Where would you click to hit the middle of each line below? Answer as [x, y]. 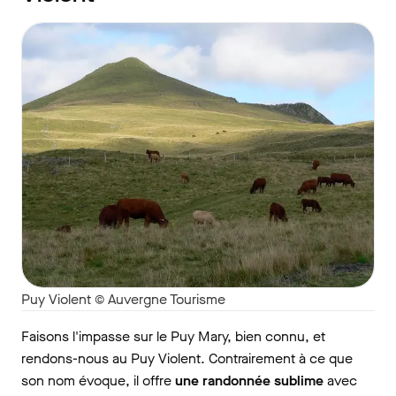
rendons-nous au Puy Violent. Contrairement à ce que [187, 358]
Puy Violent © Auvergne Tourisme [123, 299]
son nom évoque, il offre [98, 380]
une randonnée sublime [249, 380]
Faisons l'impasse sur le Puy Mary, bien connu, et [173, 336]
